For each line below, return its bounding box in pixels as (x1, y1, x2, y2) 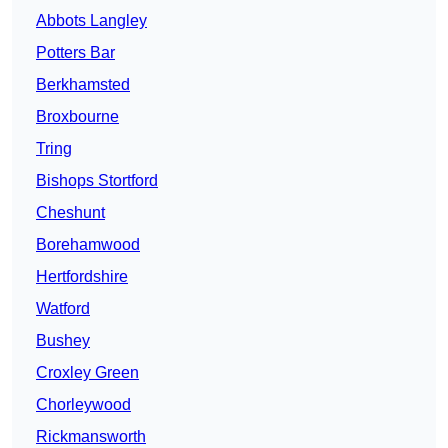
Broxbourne (36, 108, 119, 126)
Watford (36, 300, 90, 318)
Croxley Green (36, 364, 139, 382)
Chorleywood (36, 396, 131, 414)
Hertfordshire (36, 268, 128, 286)
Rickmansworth (36, 428, 146, 446)
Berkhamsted (36, 76, 130, 94)
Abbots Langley (36, 12, 147, 30)
